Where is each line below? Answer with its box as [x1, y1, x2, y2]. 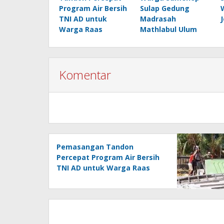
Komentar [59, 66, 111, 83]
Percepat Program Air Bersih [56, 152, 159, 162]
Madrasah [139, 14, 176, 24]
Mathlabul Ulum [139, 24, 197, 34]
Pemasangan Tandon [56, 142, 133, 152]
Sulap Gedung [139, 3, 189, 13]
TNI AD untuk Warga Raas [56, 163, 150, 173]
